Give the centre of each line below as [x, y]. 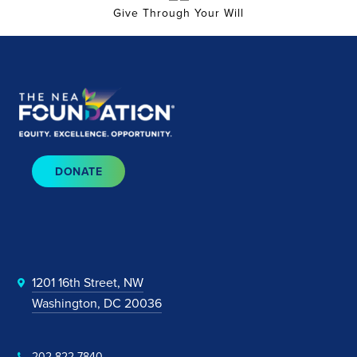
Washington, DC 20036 [97, 303]
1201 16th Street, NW [88, 282]
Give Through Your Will [178, 13]
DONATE [78, 172]
